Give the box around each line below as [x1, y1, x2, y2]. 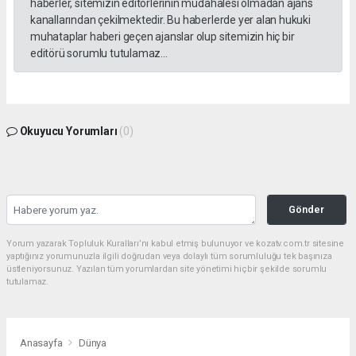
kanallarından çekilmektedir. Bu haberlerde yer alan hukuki [30, 14, 311, 27]
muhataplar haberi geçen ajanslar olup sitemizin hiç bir [30, 30, 295, 44]
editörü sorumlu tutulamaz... [30, 47, 168, 60]
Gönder [288, 203, 325, 216]
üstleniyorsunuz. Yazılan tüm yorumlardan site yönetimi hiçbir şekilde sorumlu [6, 264, 327, 275]
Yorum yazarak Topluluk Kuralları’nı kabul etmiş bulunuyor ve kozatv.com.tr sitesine [6, 238, 345, 250]
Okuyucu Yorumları [17, 125, 120, 138]
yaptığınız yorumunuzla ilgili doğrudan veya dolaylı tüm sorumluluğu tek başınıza [6, 251, 332, 262]
